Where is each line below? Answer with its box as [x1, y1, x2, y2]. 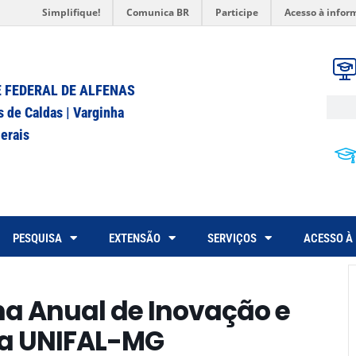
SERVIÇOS [207, 230, 257, 246]
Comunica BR [126, 6, 189, 19]
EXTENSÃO [109, 230, 161, 246]
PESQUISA [13, 230, 62, 246]
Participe [215, 6, 258, 19]
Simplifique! [42, 6, 100, 19]
